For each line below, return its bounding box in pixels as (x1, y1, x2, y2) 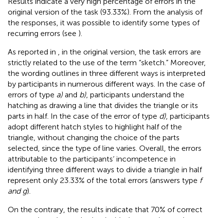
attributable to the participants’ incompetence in (8, 154, 176, 163)
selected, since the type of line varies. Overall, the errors (8, 143, 201, 153)
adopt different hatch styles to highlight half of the (8, 122, 182, 131)
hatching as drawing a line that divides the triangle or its (8, 100, 198, 110)
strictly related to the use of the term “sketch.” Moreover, (8, 57, 206, 67)
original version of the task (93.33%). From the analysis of (8, 7, 202, 17)
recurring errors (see (8, 28, 78, 38)
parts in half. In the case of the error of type (8, 111, 159, 121)
